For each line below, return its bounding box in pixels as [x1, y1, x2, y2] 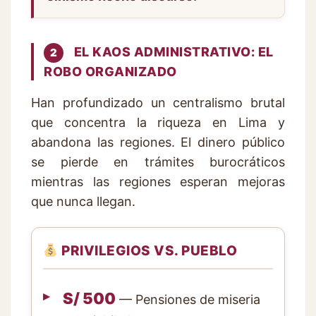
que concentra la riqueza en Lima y [31, 114, 285, 130]
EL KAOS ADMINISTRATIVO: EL [71, 44, 274, 59]
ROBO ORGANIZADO [44, 63, 177, 79]
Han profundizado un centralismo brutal [31, 95, 285, 110]
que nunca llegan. [31, 193, 135, 209]
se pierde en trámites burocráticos [31, 154, 285, 169]
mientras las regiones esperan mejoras [31, 174, 285, 189]
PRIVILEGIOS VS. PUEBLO [58, 242, 238, 259]
